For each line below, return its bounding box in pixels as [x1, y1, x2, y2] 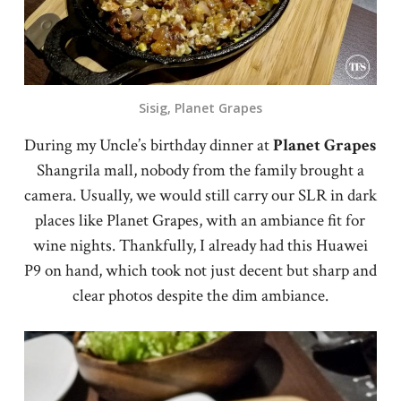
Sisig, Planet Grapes [138, 98, 262, 116]
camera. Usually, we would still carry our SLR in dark [23, 184, 377, 208]
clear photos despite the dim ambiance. [72, 285, 328, 308]
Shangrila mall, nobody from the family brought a [36, 159, 364, 183]
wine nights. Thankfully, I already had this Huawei [32, 235, 368, 258]
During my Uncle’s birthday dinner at [24, 134, 274, 158]
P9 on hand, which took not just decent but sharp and [23, 260, 377, 283]
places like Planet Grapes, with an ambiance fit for [35, 209, 366, 233]
